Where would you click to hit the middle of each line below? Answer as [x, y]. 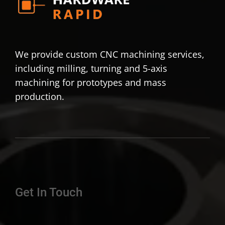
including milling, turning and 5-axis [91, 68]
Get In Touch [48, 192]
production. [39, 96]
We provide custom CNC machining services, [109, 54]
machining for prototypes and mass [90, 82]
